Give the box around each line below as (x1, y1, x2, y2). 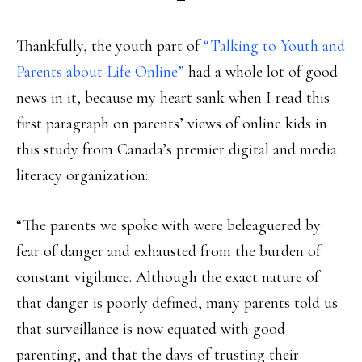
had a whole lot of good (184, 62, 338, 82)
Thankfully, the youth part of (16, 36, 204, 56)
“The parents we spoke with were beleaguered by (16, 216, 321, 235)
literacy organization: (16, 166, 148, 185)
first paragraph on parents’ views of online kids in (16, 114, 327, 133)
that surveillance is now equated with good (16, 319, 285, 339)
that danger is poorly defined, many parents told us (16, 293, 338, 313)
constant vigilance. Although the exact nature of (16, 267, 319, 287)
